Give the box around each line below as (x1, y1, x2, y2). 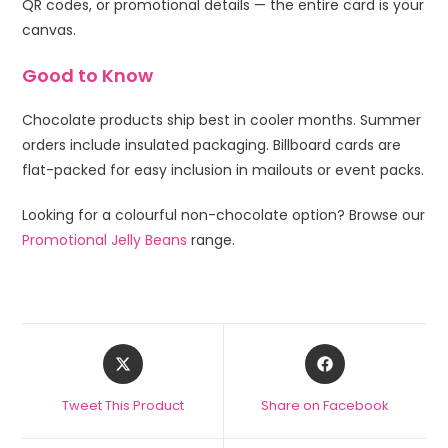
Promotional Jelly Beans (22, 229, 188, 250)
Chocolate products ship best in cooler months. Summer (22, 109, 422, 130)
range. (187, 229, 236, 250)
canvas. (22, 19, 77, 40)
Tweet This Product (61, 395, 184, 415)
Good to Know (22, 62, 154, 88)
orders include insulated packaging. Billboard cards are (22, 134, 402, 155)
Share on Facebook (260, 395, 389, 415)
